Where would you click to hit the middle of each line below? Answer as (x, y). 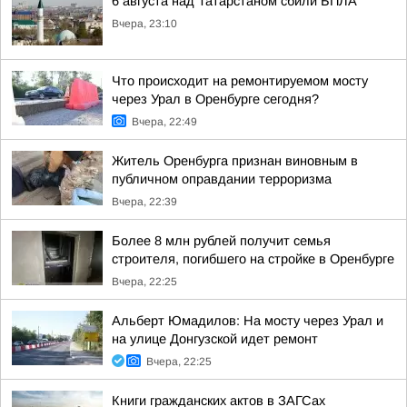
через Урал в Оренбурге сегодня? (215, 99)
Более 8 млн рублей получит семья (221, 241)
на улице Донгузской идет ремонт (215, 339)
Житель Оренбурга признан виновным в (235, 161)
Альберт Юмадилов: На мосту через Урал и (248, 321)
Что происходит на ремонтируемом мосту (240, 81)
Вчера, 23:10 (144, 24)
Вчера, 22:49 (164, 122)
